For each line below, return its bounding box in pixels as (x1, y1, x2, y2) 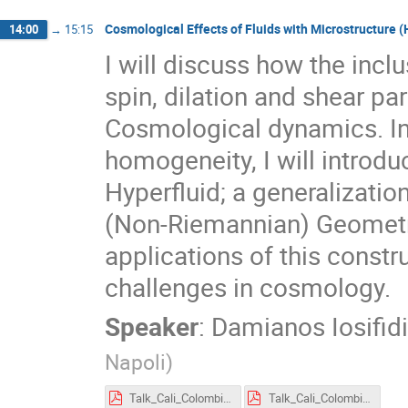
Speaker (105, 308, 199, 343)
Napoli (105, 347, 166, 376)
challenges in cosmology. (105, 269, 391, 304)
